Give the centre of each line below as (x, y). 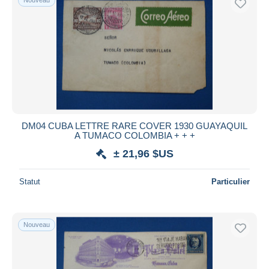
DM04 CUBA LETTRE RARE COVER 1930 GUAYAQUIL (134, 125)
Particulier (231, 181)
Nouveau (37, 224)
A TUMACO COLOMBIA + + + (134, 135)
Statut (30, 181)
